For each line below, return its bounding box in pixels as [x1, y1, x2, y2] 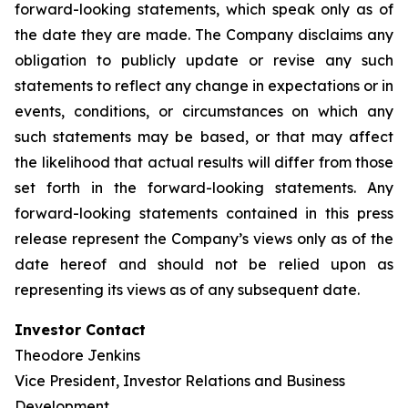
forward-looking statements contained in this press [15, 204, 393, 223]
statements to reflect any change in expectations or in [15, 76, 393, 96]
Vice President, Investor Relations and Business [15, 372, 345, 391]
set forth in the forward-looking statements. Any [15, 178, 393, 198]
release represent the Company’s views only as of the [15, 229, 393, 249]
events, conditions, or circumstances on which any [15, 102, 393, 121]
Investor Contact [15, 321, 146, 340]
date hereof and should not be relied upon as [15, 255, 393, 274]
